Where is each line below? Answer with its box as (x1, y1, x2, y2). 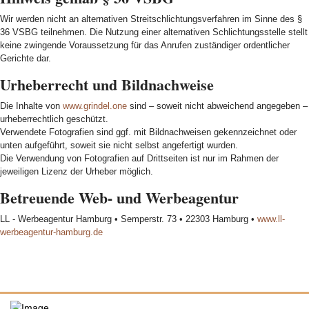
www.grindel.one (63, 101, 127, 111)
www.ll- (257, 214, 285, 224)
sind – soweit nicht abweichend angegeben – (127, 101, 308, 111)
